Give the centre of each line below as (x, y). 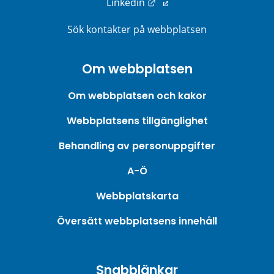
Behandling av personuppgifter (137, 146)
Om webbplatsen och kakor (137, 95)
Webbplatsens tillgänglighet (137, 120)
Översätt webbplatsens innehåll (137, 221)
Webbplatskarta (137, 196)
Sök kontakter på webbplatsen (137, 29)
